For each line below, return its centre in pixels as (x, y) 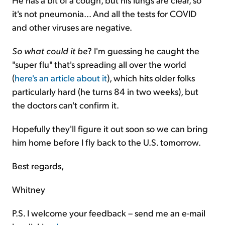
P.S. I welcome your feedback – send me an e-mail (109, 212)
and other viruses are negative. (72, 27)
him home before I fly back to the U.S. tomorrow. (106, 142)
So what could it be (50, 50)
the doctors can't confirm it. (66, 104)
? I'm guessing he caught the (143, 50)
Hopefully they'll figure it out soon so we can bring (110, 128)
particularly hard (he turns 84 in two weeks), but (105, 91)
